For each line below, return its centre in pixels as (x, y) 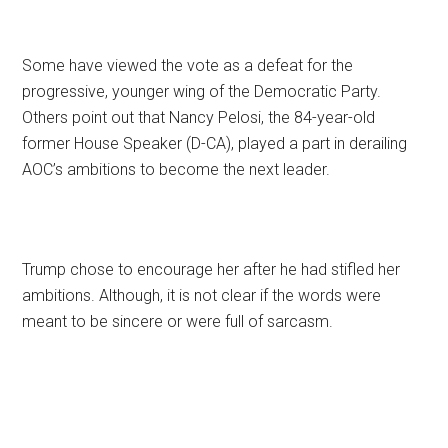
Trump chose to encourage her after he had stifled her (211, 269)
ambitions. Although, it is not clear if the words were (202, 295)
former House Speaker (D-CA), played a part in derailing (215, 143)
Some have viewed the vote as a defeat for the (188, 65)
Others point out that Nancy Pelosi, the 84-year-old (199, 117)
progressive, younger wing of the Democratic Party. (202, 91)
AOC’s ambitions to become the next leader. (176, 169)
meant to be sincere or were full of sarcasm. (178, 321)
